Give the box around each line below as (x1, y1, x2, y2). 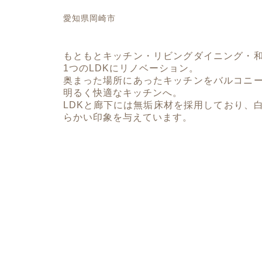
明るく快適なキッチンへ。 (63, 87, 182, 98)
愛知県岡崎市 (63, 13, 116, 23)
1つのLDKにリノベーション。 (63, 63, 199, 73)
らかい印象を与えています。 (63, 112, 192, 122)
